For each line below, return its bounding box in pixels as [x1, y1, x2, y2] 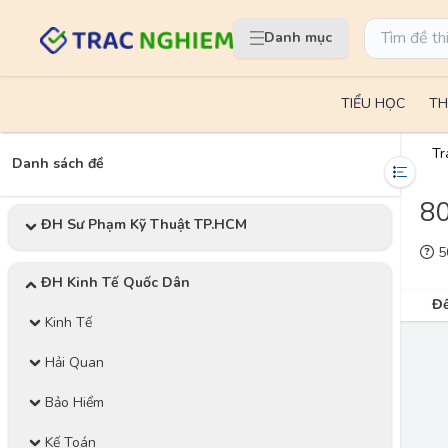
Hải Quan [45, 353, 104, 372]
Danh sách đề [12, 154, 104, 173]
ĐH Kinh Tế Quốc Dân [41, 273, 190, 292]
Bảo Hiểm [45, 393, 104, 412]
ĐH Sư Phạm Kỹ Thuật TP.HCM [41, 215, 247, 234]
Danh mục [264, 28, 332, 47]
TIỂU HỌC [340, 94, 405, 113]
